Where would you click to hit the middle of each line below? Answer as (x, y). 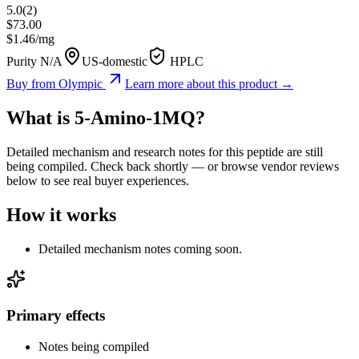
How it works (61, 215)
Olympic (81, 84)
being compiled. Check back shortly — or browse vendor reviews (173, 167)
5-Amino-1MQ (135, 118)
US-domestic (115, 62)
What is (40, 118)
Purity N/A (34, 62)
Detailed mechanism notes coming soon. (140, 249)
